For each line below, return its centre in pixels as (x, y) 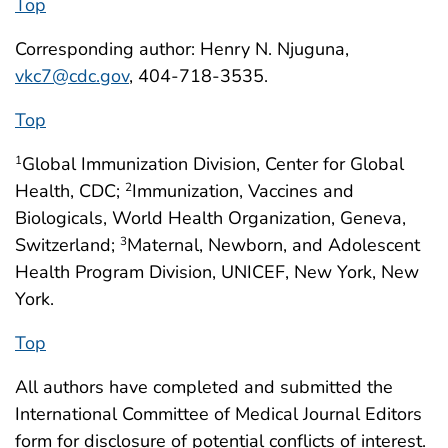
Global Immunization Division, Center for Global (213, 164)
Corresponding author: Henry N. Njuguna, (182, 49)
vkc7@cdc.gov (72, 76)
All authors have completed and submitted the (204, 387)
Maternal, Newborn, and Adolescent (273, 245)
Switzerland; (67, 245)
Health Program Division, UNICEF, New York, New (217, 272)
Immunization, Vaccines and (243, 191)
